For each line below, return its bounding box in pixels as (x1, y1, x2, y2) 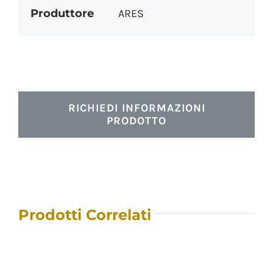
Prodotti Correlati (18, 205, 151, 224)
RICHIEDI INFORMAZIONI (68, 101, 205, 115)
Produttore (30, 6, 94, 20)
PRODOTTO (107, 113, 166, 127)
